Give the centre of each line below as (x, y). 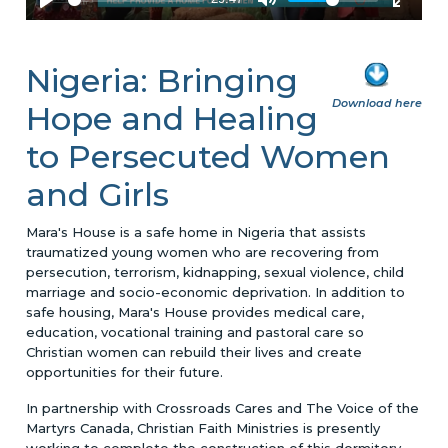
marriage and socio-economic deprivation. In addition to (216, 291)
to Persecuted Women (208, 156)
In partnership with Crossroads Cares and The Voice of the (223, 407)
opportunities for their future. (125, 371)
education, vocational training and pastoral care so (195, 331)
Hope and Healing (172, 118)
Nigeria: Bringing (162, 80)
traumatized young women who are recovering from (203, 251)
